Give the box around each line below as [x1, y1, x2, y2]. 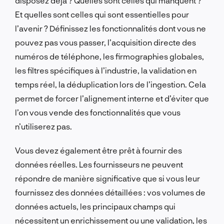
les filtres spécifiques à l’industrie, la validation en [15, 65, 196, 75]
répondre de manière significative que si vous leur [15, 173, 200, 183]
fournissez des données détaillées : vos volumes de [15, 187, 205, 197]
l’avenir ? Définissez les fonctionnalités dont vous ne [15, 23, 206, 33]
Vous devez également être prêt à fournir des [15, 145, 182, 155]
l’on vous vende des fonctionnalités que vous [15, 107, 180, 117]
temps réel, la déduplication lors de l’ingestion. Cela [15, 79, 206, 89]
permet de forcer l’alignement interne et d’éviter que [15, 93, 209, 103]
